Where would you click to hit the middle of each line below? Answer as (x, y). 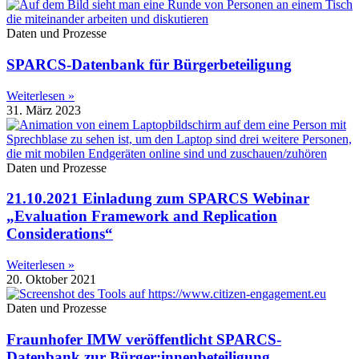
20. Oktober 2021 (51, 280)
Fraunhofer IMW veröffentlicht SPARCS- (144, 339)
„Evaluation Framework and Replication (142, 216)
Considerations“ (60, 234)
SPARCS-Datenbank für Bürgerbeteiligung (149, 64)
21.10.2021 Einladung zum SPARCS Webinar (158, 199)
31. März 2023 (44, 110)
